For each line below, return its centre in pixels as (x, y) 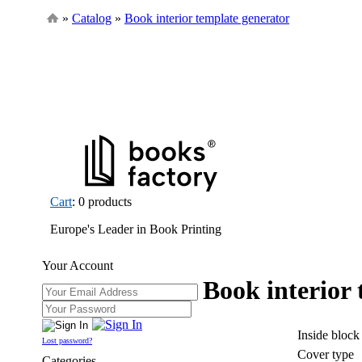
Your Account (78, 265)
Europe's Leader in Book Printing (136, 229)
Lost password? (67, 341)
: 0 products (102, 202)
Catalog (92, 18)
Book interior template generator (207, 18)
